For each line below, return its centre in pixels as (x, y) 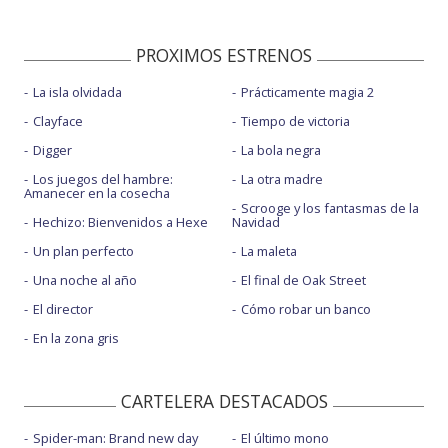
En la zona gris (76, 338)
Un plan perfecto (83, 251)
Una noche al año (85, 280)
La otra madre (281, 179)
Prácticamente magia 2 (307, 92)
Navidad (255, 222)
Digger (52, 150)
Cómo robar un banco (305, 309)
